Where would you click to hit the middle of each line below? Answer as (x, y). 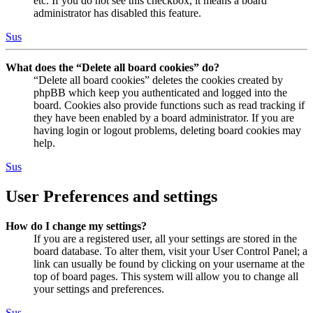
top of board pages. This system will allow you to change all (166, 276)
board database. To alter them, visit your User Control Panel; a (170, 251)
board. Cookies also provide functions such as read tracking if (169, 105)
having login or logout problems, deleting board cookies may (167, 131)
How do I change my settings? (76, 226)
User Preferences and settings (111, 196)
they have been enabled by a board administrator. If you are (164, 118)
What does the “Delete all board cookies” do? (112, 68)
